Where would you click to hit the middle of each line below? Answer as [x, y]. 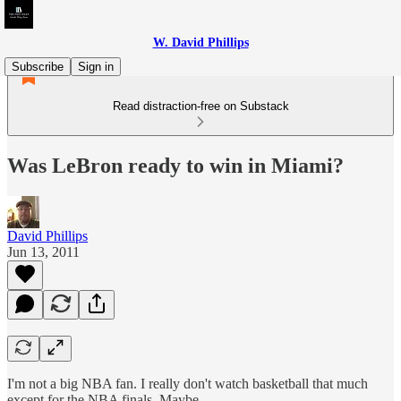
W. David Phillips [200, 43]
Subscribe [38, 67]
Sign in [96, 67]
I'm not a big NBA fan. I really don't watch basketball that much [188, 383]
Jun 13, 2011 [43, 252]
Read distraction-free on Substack [200, 106]
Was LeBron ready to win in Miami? [175, 165]
